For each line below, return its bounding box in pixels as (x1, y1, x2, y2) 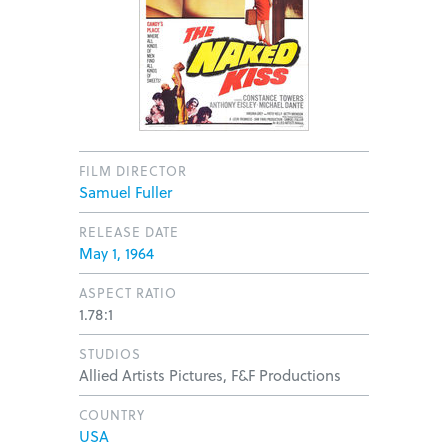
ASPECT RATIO (79, 283, 177, 303)
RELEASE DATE (79, 222, 179, 242)
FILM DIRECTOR (79, 161, 187, 181)
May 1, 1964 (79, 242, 154, 265)
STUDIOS (79, 344, 141, 364)
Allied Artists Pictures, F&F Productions (79, 364, 341, 387)
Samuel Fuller (79, 181, 172, 204)
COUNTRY (79, 405, 145, 425)
